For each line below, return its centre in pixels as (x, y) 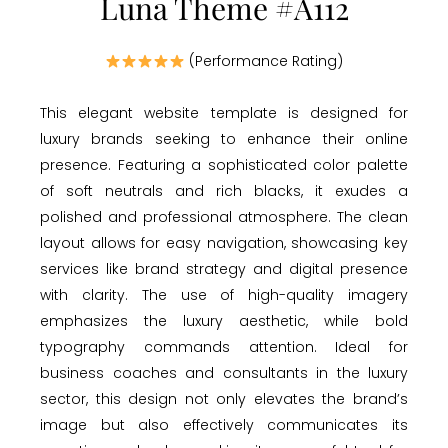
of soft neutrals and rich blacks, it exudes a (224, 191)
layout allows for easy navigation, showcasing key (224, 243)
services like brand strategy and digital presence (224, 269)
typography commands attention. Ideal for (224, 347)
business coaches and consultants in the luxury (224, 373)
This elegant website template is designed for (224, 113)
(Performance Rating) (263, 61)
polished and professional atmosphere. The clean (224, 217)
